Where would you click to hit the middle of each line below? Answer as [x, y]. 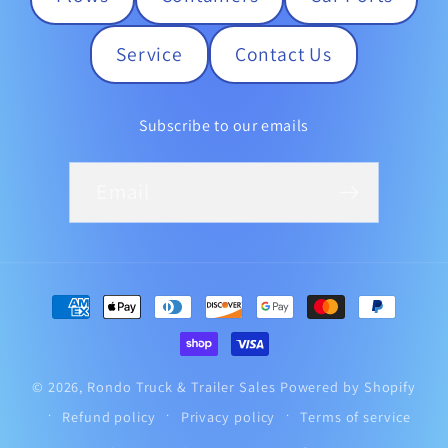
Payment [83, 296]
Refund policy [109, 416]
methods [83, 327]
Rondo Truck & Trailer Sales [181, 386]
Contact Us [283, 54]
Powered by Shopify [348, 386]
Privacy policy [228, 416]
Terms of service [355, 416]
